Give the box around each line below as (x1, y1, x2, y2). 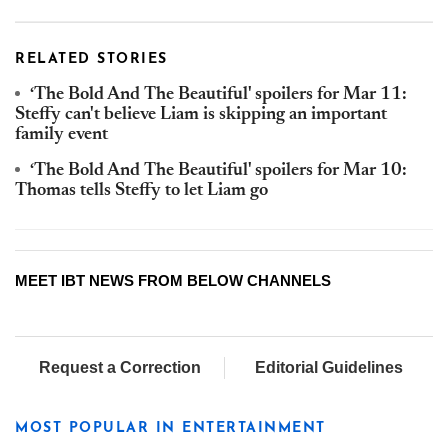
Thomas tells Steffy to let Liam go (15, 182, 268, 201)
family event (15, 126, 108, 145)
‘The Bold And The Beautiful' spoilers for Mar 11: (30, 86, 407, 105)
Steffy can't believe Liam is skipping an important (15, 106, 387, 125)
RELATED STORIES (15, 52, 168, 68)
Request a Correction (38, 359, 201, 377)
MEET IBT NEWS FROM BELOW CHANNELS (15, 272, 331, 290)
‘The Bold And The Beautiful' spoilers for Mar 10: (30, 162, 407, 181)
